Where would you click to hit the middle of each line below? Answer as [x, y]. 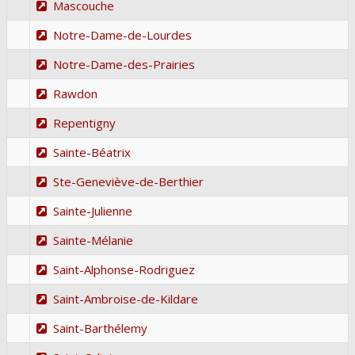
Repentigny [84, 122]
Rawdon [75, 93]
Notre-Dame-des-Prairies [124, 64]
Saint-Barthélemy [100, 328]
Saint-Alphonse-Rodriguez [124, 269]
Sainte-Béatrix [92, 152]
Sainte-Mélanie [93, 240]
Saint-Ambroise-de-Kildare [126, 298]
